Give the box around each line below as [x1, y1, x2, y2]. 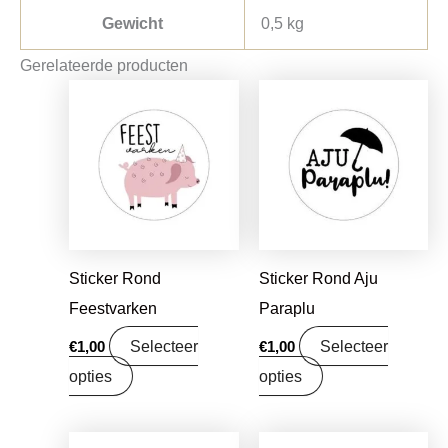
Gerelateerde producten [20, 56, 188, 75]
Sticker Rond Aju [258, 268, 378, 287]
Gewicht [102, 14, 163, 33]
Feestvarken [69, 298, 158, 317]
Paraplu [258, 298, 315, 317]
